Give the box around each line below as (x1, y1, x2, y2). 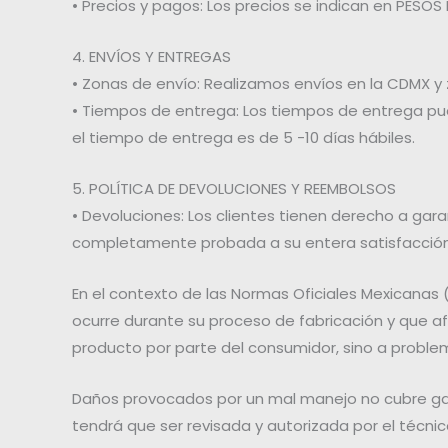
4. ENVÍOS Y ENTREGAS (72, 45, 231, 67)
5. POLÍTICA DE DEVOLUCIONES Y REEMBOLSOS (72, 177, 396, 199)
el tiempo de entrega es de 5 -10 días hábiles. (72, 126, 415, 148)
